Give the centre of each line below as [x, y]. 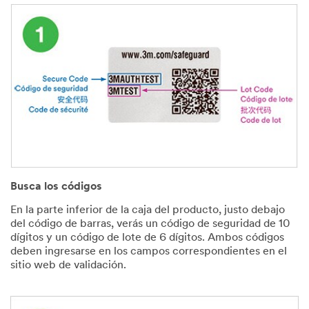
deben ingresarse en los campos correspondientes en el [149, 251]
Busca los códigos [56, 187]
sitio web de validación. [68, 265]
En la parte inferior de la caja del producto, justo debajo [148, 210]
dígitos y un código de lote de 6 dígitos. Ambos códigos [147, 238]
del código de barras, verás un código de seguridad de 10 [150, 224]
